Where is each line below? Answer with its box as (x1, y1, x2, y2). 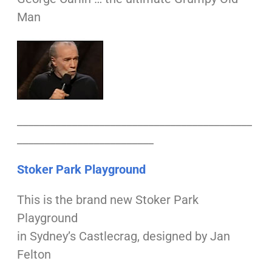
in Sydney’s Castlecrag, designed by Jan (16, 229, 230, 244)
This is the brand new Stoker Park (16, 192, 199, 208)
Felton (16, 247, 51, 262)
